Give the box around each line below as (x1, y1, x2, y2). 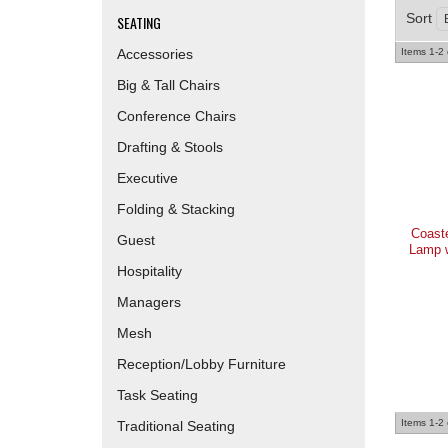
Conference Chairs (117, 108, 236, 124)
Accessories (117, 46, 193, 62)
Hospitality (117, 263, 182, 279)
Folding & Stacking (117, 201, 235, 217)
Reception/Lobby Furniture (117, 356, 286, 372)
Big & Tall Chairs (117, 77, 220, 93)
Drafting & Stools (117, 139, 223, 155)
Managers (117, 294, 181, 310)
